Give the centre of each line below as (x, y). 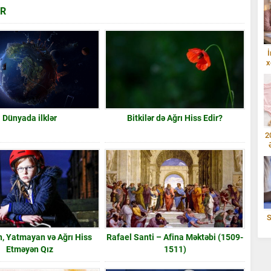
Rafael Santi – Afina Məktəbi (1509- (175, 237)
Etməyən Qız (30, 249)
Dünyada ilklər (30, 118)
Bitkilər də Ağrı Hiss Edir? (175, 118)
